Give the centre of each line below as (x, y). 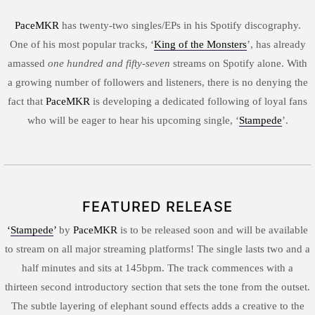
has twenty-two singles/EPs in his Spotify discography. (181, 25)
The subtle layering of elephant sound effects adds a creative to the (157, 306)
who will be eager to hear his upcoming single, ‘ (133, 120)
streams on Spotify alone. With (239, 63)
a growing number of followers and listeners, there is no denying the (157, 82)
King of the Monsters (200, 44)
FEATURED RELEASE (157, 206)
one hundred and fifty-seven (109, 63)
